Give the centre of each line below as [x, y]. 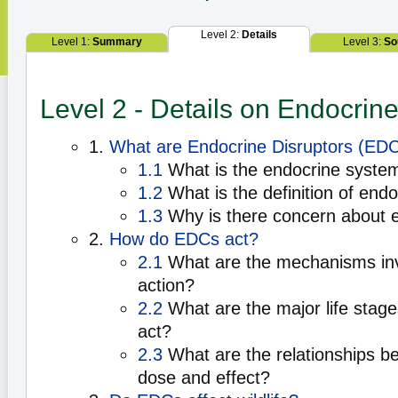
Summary [117, 42]
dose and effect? [204, 378]
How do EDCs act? [184, 239]
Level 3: [363, 42]
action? [166, 285]
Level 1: [72, 42]
